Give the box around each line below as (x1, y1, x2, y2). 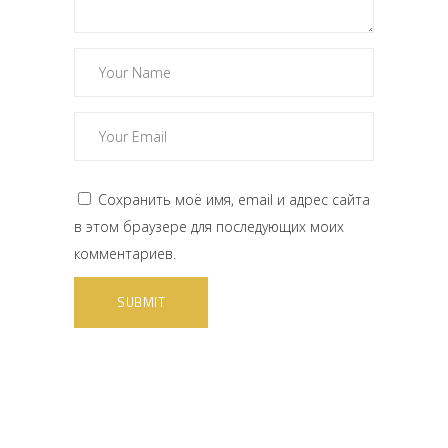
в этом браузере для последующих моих (74, 217, 344, 236)
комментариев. (74, 244, 176, 263)
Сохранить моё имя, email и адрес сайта (98, 190, 370, 209)
